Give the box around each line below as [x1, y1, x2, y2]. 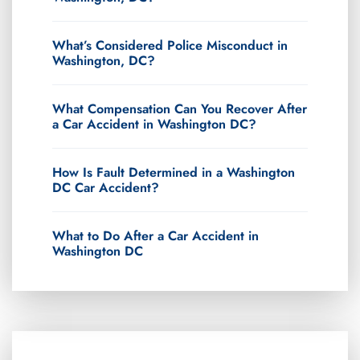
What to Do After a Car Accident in [52, 226, 259, 245]
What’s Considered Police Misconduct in [52, 35, 288, 55]
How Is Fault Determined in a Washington [52, 162, 295, 182]
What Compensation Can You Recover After [52, 99, 307, 118]
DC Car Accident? [52, 178, 159, 197]
